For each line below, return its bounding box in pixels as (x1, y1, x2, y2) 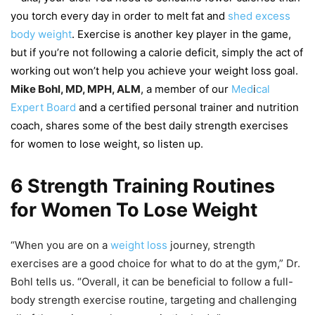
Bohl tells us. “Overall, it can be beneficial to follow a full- (11, 275, 293, 289)
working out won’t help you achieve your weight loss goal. (11, 64, 298, 78)
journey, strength (167, 238, 255, 252)
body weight (11, 27, 72, 41)
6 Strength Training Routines (11, 174, 275, 198)
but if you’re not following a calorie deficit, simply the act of (11, 46, 303, 60)
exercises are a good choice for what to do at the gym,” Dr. (11, 257, 300, 271)
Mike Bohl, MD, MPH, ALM (11, 82, 141, 96)
